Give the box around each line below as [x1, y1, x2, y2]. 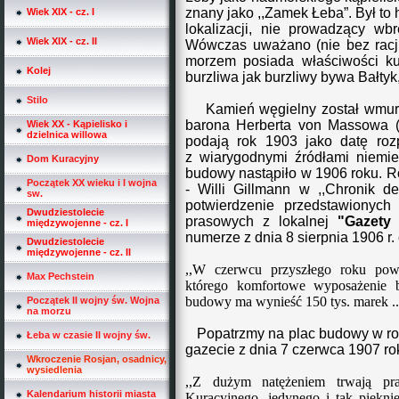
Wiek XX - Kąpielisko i [27, 118, 127, 129]
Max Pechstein [27, 271, 94, 281]
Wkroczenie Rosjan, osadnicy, [27, 354, 167, 364]
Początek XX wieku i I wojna [27, 177, 157, 188]
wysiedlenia [27, 364, 82, 375]
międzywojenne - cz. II [27, 247, 131, 257]
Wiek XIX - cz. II [27, 36, 97, 46]
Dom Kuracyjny [27, 153, 99, 164]
